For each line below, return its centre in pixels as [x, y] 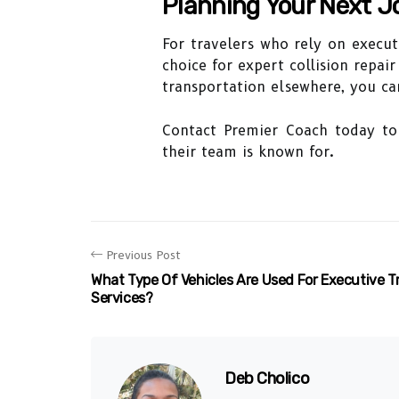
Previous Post [144, 255]
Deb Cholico [267, 379]
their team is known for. [248, 152]
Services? [122, 298]
